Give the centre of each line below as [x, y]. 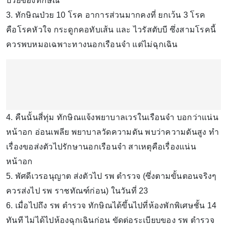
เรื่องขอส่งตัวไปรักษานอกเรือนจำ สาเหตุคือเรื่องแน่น [101, 146]
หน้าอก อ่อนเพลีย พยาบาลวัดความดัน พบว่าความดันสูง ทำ [112, 132]
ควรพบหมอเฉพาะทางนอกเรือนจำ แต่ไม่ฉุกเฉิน [92, 44]
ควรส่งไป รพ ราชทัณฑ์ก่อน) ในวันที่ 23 [77, 191]
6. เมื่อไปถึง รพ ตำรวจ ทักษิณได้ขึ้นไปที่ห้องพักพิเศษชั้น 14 [111, 205]
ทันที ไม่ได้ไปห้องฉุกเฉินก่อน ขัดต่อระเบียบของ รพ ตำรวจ [110, 220]
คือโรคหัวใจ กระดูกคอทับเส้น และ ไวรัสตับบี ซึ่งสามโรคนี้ [111, 29]
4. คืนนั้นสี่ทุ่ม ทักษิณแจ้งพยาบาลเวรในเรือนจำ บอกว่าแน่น [112, 117]
